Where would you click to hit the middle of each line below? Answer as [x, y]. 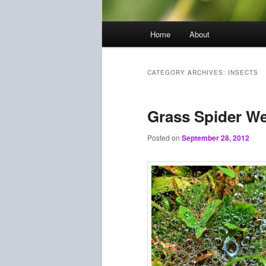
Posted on [164, 138]
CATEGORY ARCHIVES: [188, 73]
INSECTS [243, 73]
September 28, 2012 [216, 138]
